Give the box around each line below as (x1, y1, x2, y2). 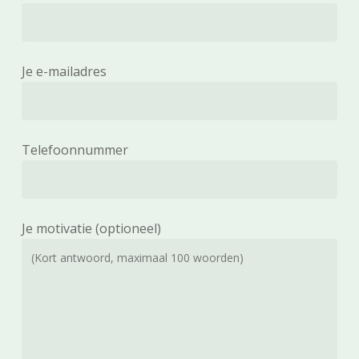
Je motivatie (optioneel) (21, 220, 161, 237)
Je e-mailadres (21, 63, 107, 80)
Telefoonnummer (21, 141, 128, 159)
